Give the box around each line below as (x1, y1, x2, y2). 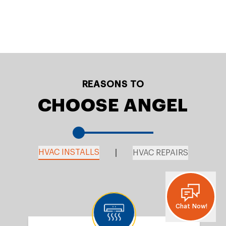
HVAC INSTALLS (38, 148, 99, 156)
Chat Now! (175, 203, 208, 210)
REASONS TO (82, 80, 144, 89)
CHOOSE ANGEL (37, 96, 189, 115)
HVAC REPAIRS (132, 149, 188, 157)
